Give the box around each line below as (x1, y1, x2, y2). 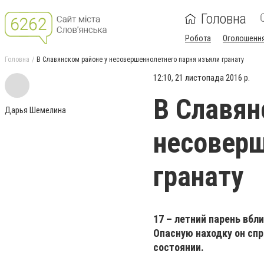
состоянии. (153, 241, 204, 253)
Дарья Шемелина (5, 105, 66, 115)
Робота (185, 34, 211, 43)
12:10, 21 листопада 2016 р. (153, 72, 250, 83)
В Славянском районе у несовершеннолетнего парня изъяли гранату (37, 55, 244, 64)
